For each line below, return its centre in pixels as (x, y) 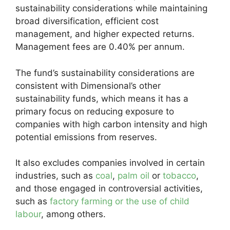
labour (28, 214)
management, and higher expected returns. (105, 34)
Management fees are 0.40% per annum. (100, 47)
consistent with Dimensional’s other (88, 85)
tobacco (179, 176)
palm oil (133, 176)
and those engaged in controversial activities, (109, 188)
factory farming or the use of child (120, 201)
